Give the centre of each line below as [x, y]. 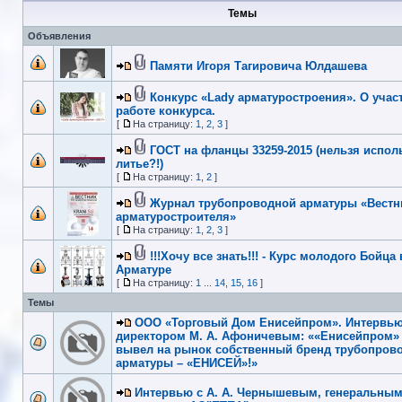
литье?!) [140, 163]
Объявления [59, 35]
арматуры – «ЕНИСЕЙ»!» [187, 363]
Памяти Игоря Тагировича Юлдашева [258, 66]
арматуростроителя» [176, 216]
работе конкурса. [166, 110]
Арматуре [144, 269]
